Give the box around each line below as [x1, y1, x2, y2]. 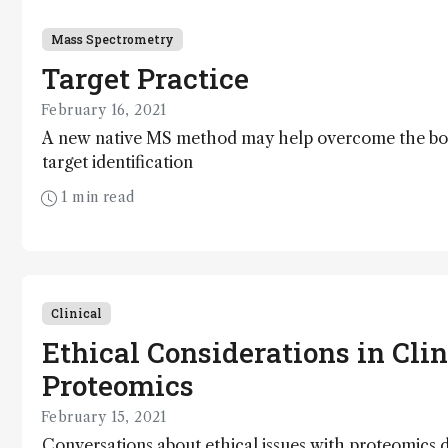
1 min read [57, 188, 135, 207]
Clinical [51, 305, 102, 322]
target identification [42, 152, 193, 173]
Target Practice [42, 60, 249, 98]
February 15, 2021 [41, 408, 167, 427]
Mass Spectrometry [51, 31, 174, 48]
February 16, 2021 [41, 101, 167, 120]
